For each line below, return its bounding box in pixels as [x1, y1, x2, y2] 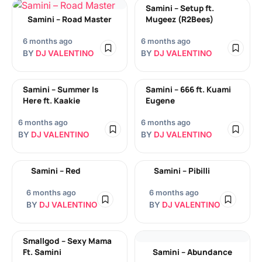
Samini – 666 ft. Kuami [146, 84, 231, 95]
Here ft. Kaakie [23, 95, 80, 106]
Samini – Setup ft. [146, 3, 214, 13]
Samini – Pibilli [153, 166, 210, 176]
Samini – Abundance [153, 247, 232, 257]
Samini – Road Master [27, 14, 112, 25]
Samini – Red [30, 166, 81, 176]
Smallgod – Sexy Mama [23, 236, 112, 246]
